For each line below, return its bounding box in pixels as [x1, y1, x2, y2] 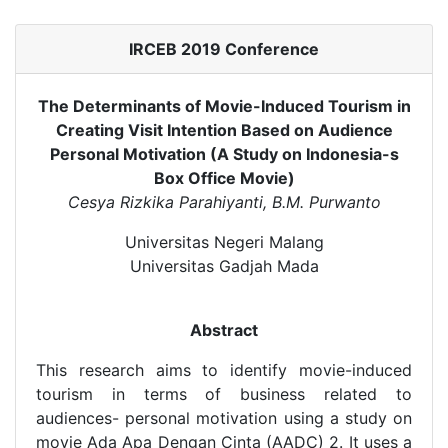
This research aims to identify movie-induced [36, 360, 412, 380]
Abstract [190, 320, 258, 340]
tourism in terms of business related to [36, 384, 412, 404]
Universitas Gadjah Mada [129, 256, 319, 276]
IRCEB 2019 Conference [129, 39, 319, 59]
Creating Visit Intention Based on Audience [55, 120, 393, 140]
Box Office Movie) [153, 168, 295, 188]
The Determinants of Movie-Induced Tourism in [37, 96, 411, 116]
